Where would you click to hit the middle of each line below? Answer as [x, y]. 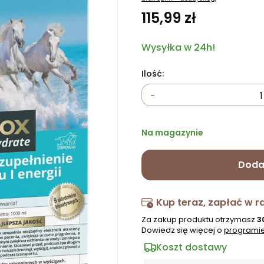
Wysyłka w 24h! [178, 47]
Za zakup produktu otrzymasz [199, 220]
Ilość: [153, 74]
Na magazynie [172, 133]
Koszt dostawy [192, 247]
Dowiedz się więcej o [183, 230]
